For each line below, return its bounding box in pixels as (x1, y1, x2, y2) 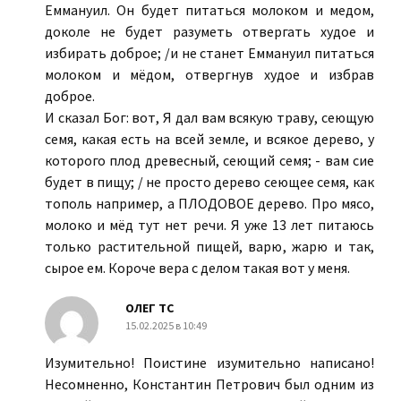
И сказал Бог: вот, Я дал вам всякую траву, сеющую (45, 108, 374, 127)
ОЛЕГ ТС (125, 300, 174, 317)
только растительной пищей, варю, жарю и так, (45, 237, 374, 256)
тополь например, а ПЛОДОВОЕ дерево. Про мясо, (45, 194, 374, 213)
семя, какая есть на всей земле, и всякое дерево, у (45, 130, 374, 149)
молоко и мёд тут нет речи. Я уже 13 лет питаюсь (45, 216, 374, 235)
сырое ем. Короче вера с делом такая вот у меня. (45, 259, 350, 277)
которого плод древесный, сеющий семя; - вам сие (45, 151, 374, 170)
